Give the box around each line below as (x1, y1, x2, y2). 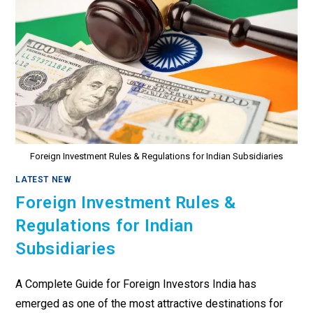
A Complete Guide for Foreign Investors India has (15, 277, 257, 291)
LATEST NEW (15, 175, 72, 185)
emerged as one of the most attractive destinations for (15, 297, 284, 311)
